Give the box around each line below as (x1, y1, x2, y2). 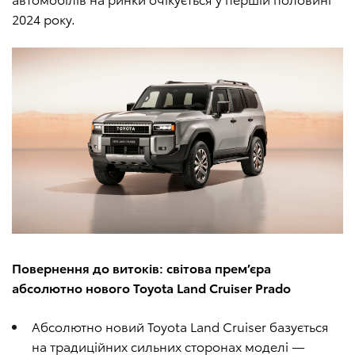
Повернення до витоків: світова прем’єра (12, 258, 271, 277)
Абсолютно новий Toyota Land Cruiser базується (32, 317, 329, 336)
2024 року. (12, 10, 75, 28)
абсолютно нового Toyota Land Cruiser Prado (12, 278, 291, 297)
